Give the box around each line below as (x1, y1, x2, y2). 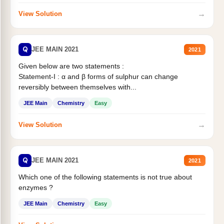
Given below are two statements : (18, 61, 124, 70)
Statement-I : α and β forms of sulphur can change (18, 72, 178, 80)
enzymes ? (18, 183, 53, 191)
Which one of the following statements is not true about (18, 172, 192, 181)
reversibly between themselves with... (18, 82, 136, 91)
